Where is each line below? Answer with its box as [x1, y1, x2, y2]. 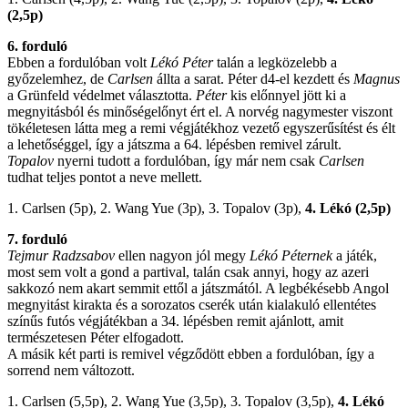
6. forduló [7, 37, 67, 54]
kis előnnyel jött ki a [227, 87, 346, 103]
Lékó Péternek [250, 247, 332, 263]
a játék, [332, 247, 377, 263]
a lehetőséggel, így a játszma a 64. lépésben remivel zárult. [7, 136, 342, 152]
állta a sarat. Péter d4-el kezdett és [153, 70, 353, 87]
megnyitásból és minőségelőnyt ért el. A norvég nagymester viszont [7, 103, 393, 119]
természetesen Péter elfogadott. [7, 329, 184, 345]
